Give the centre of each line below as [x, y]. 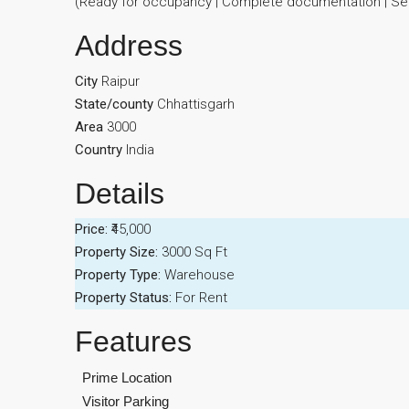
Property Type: [118, 275]
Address [129, 46]
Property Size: [116, 252]
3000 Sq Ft [194, 252]
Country [99, 150]
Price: [91, 229]
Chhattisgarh [196, 104]
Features [133, 341]
